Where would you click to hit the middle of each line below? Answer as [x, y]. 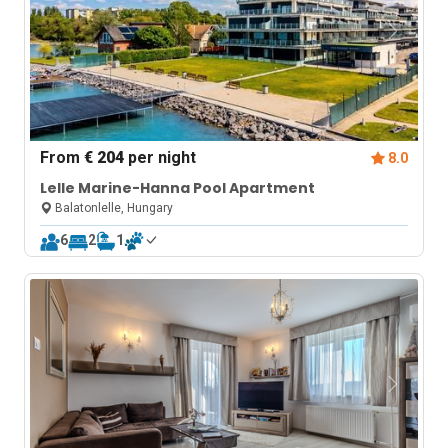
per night [160, 157]
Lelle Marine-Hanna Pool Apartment [178, 188]
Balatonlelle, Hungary [113, 208]
